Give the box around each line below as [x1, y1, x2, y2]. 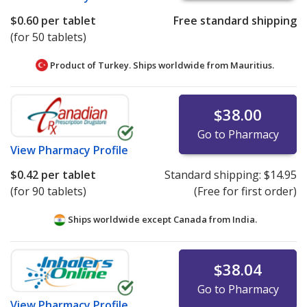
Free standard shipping [173, 12, 297, 28]
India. [232, 213, 257, 226]
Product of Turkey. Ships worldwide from [48, 58, 230, 71]
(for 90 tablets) [10, 184, 86, 199]
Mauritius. [230, 58, 274, 71]
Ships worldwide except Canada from [65, 213, 232, 226]
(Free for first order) [193, 184, 297, 199]
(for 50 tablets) [10, 29, 86, 45]
